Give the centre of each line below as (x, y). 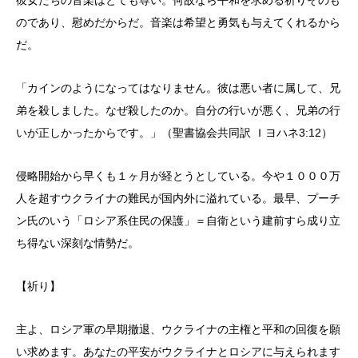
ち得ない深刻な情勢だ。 (78, 243)
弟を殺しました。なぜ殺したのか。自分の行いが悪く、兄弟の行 (178, 110)
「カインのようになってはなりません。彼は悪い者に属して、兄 (178, 88)
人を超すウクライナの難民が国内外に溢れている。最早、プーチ (178, 198)
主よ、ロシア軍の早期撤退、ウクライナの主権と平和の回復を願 (178, 329)
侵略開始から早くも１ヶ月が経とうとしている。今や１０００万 (178, 175)
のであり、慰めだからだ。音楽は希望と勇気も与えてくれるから (178, 22)
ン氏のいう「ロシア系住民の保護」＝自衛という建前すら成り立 (178, 220)
